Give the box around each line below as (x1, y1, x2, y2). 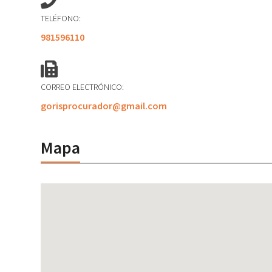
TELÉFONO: (41, 13, 81, 24)
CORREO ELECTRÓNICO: (41, 81, 124, 92)
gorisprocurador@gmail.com (41, 100, 168, 112)
